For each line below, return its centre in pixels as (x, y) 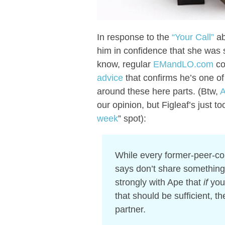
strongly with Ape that (159, 182)
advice (110, 78)
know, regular (125, 64)
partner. (130, 209)
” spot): (132, 118)
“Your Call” (193, 37)
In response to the (134, 37)
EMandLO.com (183, 64)
